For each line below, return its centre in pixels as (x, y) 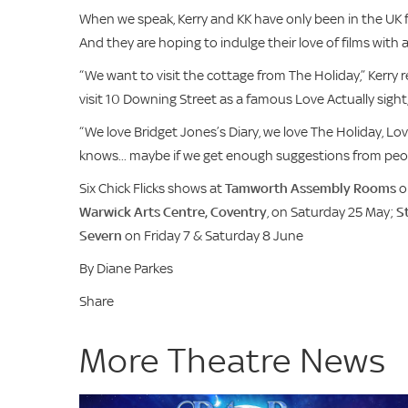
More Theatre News (233, 360)
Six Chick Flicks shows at (152, 188)
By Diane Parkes (126, 268)
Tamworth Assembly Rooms (311, 188)
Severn (101, 235)
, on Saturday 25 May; (331, 212)
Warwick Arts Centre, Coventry (173, 212)
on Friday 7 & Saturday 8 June (213, 235)
